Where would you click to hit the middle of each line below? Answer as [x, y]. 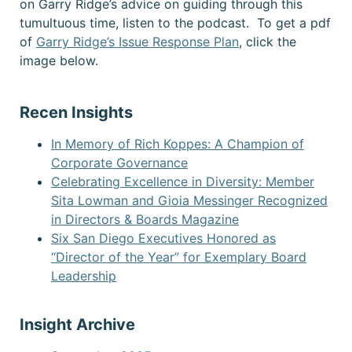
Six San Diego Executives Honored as [163, 238]
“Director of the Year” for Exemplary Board [179, 257]
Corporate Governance [119, 163]
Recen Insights [76, 113]
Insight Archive [77, 325]
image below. [59, 60]
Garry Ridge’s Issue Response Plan [137, 41]
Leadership [84, 276]
